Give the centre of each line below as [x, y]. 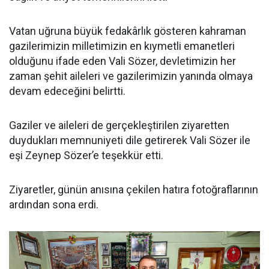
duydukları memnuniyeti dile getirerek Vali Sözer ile [130, 141]
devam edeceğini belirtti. [67, 91]
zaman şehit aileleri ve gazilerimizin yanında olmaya [131, 76]
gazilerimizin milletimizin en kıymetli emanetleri [122, 46]
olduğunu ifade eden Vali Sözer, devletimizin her [122, 61]
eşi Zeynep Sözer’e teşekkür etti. [86, 156]
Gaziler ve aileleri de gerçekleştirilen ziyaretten [119, 125]
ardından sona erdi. [54, 205]
